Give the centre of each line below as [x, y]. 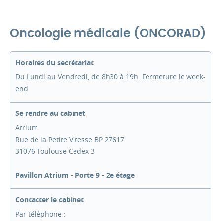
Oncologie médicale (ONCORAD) [108, 34]
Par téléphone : [40, 214]
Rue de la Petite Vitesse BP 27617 [70, 139]
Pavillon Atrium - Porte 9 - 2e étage [75, 175]
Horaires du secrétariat [55, 62]
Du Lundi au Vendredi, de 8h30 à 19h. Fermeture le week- [110, 77]
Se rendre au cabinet [50, 113]
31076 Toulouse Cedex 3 [55, 151]
